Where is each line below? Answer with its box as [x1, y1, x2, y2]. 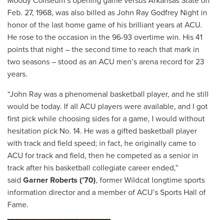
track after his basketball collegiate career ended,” [7, 163, 178, 173]
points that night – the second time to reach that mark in [7, 44, 199, 55]
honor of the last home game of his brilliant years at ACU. [7, 20, 202, 30]
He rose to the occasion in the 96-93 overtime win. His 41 [7, 32, 202, 42]
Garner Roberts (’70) [23, 175, 96, 185]
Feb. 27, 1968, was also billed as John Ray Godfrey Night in [7, 7, 207, 18]
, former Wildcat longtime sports [96, 175, 205, 185]
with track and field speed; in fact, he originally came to [7, 138, 196, 148]
